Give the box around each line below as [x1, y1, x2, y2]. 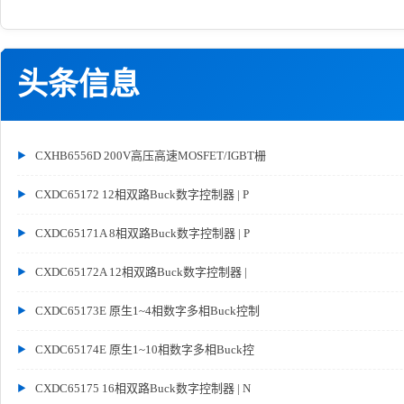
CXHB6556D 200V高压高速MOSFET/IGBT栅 [35, 149, 266, 162]
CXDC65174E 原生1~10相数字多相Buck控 [35, 343, 254, 356]
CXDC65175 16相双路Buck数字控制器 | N [35, 381, 251, 395]
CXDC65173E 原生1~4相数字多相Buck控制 [35, 304, 260, 317]
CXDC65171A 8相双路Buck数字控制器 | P [35, 226, 250, 240]
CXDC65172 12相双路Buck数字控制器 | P [35, 188, 249, 201]
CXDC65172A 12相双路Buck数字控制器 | [35, 265, 247, 279]
